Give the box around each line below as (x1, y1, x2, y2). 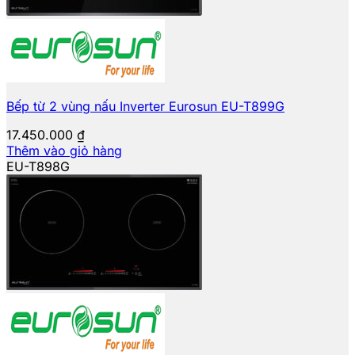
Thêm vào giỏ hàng (6, 142, 122, 158)
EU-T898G (6, 158, 70, 174)
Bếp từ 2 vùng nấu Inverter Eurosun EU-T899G (6, 97, 284, 114)
